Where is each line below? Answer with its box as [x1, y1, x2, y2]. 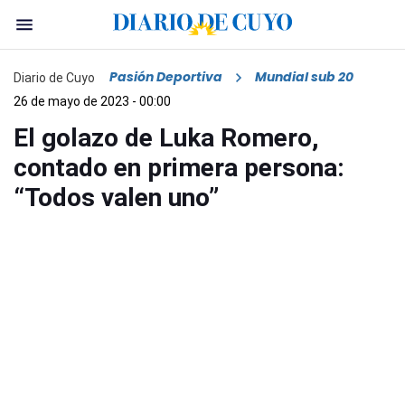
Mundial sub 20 [255, 68, 353, 87]
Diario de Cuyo [14, 70, 95, 85]
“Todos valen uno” [14, 183, 219, 213]
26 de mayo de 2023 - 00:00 [14, 94, 171, 109]
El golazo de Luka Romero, [14, 123, 319, 154]
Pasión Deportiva [109, 68, 222, 87]
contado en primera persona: [14, 153, 344, 184]
